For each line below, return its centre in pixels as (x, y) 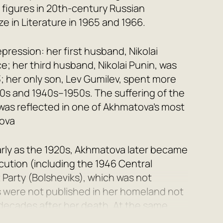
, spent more (148, 79)
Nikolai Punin (126, 65)
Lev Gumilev (92, 79)
